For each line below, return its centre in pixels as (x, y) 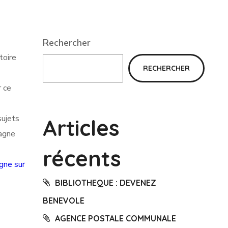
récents (82, 159)
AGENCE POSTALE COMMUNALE (115, 218)
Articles (81, 128)
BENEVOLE (63, 201)
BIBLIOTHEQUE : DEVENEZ (105, 183)
